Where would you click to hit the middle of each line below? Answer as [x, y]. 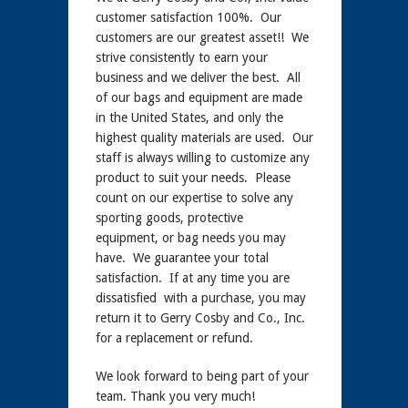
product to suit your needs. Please [193, 178]
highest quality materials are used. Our [204, 138]
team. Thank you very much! [175, 396]
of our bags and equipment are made [199, 97]
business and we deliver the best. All [198, 77]
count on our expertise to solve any [194, 198]
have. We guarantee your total [182, 258]
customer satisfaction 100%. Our [188, 17]
